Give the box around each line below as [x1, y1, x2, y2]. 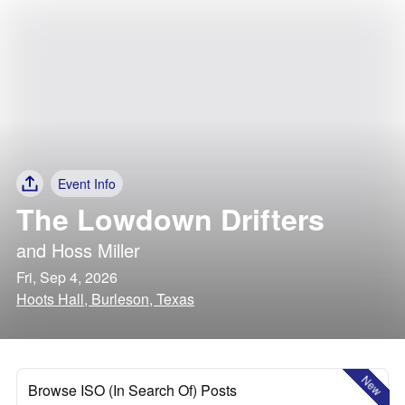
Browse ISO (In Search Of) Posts [28, 380, 237, 400]
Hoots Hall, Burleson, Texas [16, 288, 194, 309]
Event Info [58, 174, 116, 193]
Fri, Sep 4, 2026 [16, 267, 118, 287]
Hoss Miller [52, 237, 140, 263]
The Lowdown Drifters [16, 198, 325, 240]
